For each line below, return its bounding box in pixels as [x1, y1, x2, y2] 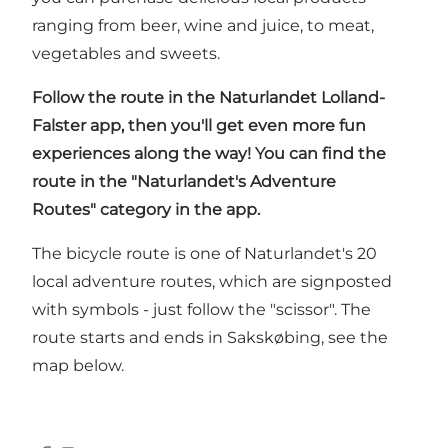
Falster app [32, 115, 121, 135]
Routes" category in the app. [32, 199, 260, 219]
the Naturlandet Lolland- [187, 87, 385, 107]
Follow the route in [32, 87, 187, 107]
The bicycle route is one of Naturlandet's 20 [32, 243, 377, 263]
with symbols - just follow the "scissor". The [32, 299, 371, 319]
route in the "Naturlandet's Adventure [32, 171, 336, 191]
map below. [32, 355, 124, 375]
